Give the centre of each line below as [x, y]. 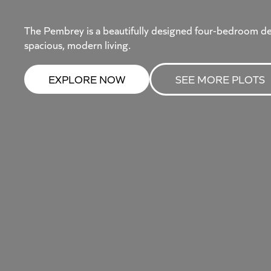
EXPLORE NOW [87, 79]
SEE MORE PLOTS [220, 79]
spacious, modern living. [77, 44]
